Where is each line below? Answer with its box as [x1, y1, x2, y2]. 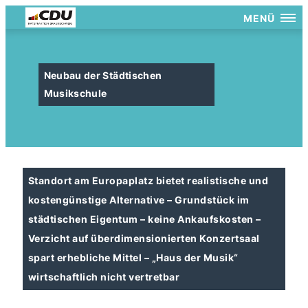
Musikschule [43, 87, 107, 99]
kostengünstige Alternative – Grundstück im [28, 194, 250, 206]
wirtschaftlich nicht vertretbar [28, 271, 180, 283]
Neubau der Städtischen [43, 69, 162, 81]
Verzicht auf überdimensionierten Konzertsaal [28, 232, 260, 244]
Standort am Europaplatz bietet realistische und [28, 175, 269, 186]
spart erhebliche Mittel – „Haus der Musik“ [28, 252, 239, 263]
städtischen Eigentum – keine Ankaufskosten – [28, 213, 261, 225]
